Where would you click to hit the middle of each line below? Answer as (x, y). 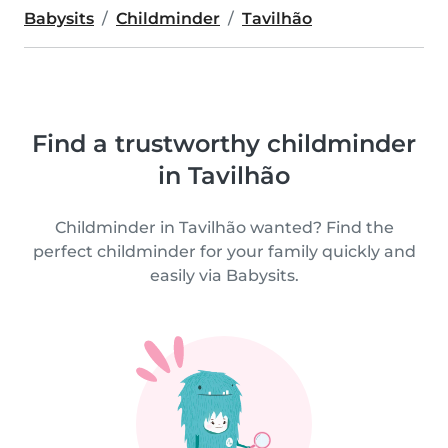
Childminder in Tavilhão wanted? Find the (224, 227)
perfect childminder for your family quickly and (224, 251)
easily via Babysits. (224, 275)
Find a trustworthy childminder (224, 143)
